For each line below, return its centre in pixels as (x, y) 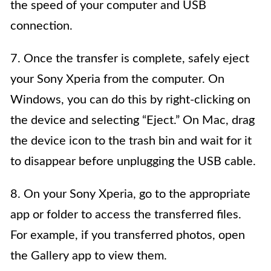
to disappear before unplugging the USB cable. (133, 162)
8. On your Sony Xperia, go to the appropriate (130, 194)
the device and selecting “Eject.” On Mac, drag (132, 121)
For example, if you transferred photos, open (128, 236)
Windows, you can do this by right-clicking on (130, 100)
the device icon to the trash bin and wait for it (131, 141)
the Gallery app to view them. (89, 256)
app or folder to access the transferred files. (126, 215)
